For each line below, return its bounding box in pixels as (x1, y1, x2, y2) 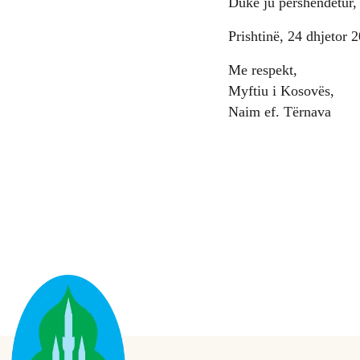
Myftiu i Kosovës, (228, 83, 334, 99)
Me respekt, (228, 62, 297, 78)
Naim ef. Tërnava (228, 104, 331, 120)
